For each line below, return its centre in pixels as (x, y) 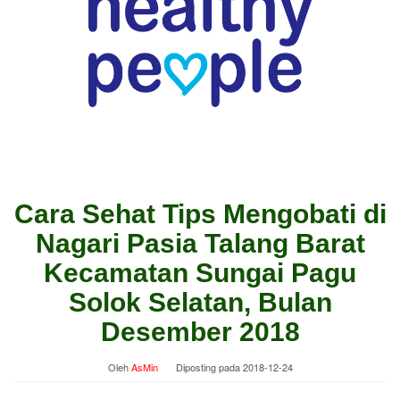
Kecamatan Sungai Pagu (200, 272)
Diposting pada (209, 367)
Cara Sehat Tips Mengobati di (200, 213)
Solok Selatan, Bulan (200, 302)
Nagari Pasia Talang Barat (200, 243)
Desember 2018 (200, 331)
